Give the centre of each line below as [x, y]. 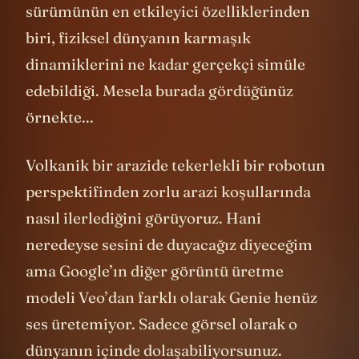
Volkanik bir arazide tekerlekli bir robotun [175, 189]
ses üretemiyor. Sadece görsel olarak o [161, 347]
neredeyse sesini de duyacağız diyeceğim [169, 268]
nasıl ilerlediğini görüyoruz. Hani [143, 242]
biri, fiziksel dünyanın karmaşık [138, 62]
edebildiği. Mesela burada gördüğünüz [159, 115]
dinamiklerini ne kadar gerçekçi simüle [165, 89]
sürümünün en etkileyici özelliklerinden [168, 36]
